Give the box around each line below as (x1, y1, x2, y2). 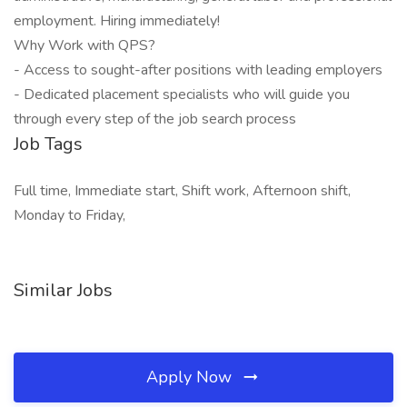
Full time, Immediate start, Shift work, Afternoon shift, (14, 181, 351, 201)
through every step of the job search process (14, 109, 296, 129)
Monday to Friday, (14, 205, 125, 225)
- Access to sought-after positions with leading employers (14, 60, 382, 80)
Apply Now (146, 366, 236, 388)
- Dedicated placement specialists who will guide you (14, 84, 350, 104)
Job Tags (14, 132, 83, 156)
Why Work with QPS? (14, 35, 155, 55)
